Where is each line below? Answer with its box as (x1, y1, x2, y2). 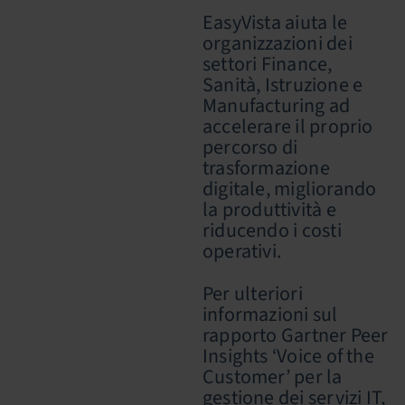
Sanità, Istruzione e (202, 71, 363, 99)
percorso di (202, 133, 298, 162)
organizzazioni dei (202, 29, 353, 58)
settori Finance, (202, 50, 333, 79)
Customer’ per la (202, 363, 343, 391)
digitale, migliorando (202, 174, 377, 203)
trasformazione (202, 154, 330, 183)
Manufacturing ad (202, 91, 351, 120)
